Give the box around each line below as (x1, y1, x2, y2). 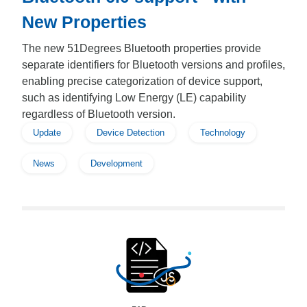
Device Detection (97, 127, 164, 138)
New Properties (22, 12, 147, 32)
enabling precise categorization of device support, (22, 75, 262, 87)
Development (90, 158, 143, 169)
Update (33, 127, 61, 138)
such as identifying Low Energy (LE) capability (22, 92, 246, 103)
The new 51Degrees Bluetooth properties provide (22, 42, 261, 54)
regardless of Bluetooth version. (22, 108, 175, 120)
